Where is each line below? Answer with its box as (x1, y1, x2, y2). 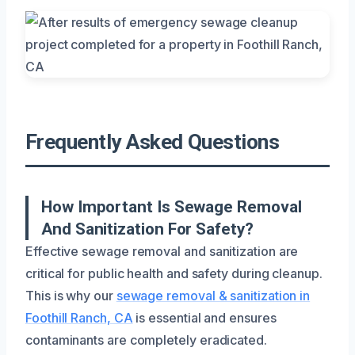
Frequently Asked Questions (25, 129, 280, 154)
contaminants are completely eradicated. (25, 331, 267, 348)
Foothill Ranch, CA (25, 309, 133, 326)
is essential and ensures (132, 309, 277, 326)
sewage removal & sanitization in (116, 287, 311, 303)
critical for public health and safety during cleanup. (25, 265, 323, 281)
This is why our (25, 287, 116, 303)
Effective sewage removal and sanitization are (25, 242, 299, 259)
